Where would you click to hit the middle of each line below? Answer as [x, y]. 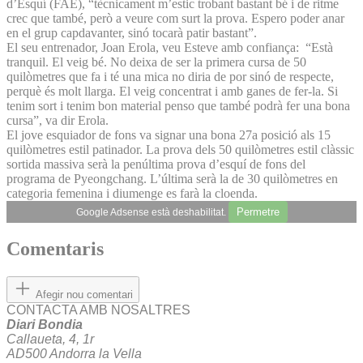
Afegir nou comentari [84, 295]
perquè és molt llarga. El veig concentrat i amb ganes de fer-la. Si [172, 91]
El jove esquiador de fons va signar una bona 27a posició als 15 [169, 135]
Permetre [258, 211]
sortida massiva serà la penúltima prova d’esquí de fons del [156, 164]
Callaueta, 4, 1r [50, 340]
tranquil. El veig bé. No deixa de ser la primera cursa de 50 [156, 62]
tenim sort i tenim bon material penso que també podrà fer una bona [178, 105]
